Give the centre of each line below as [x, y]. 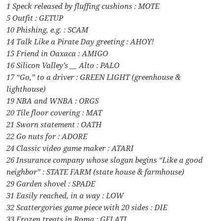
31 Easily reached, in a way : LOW [65, 195]
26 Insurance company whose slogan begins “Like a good [105, 160]
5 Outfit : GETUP [35, 18]
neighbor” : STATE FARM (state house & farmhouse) [95, 171]
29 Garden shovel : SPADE [51, 183]
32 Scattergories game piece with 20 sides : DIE [87, 207]
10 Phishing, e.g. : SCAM [48, 29]
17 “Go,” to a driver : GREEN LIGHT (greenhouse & [94, 77]
